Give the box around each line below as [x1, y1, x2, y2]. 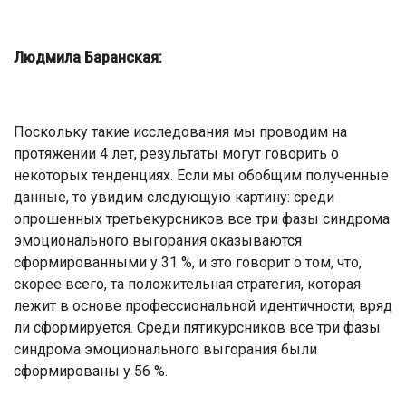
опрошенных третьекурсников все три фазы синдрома [14, 209, 390, 227]
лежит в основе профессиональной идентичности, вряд [14, 296, 392, 314]
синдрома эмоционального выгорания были [14, 340, 317, 358]
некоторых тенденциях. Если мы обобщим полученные [14, 166, 389, 184]
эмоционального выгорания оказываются [14, 231, 302, 249]
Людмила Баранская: [14, 48, 162, 66]
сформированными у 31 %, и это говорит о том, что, [14, 253, 362, 271]
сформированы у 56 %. [14, 362, 168, 380]
